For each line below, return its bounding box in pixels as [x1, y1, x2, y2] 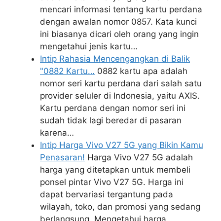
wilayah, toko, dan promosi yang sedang [40, 202, 200, 212]
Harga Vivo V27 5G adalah [85, 152, 193, 163]
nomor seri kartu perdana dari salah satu [40, 78, 202, 89]
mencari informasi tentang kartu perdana [40, 4, 202, 15]
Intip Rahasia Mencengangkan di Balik [40, 54, 190, 64]
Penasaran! [40, 152, 85, 163]
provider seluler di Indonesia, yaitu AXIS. [40, 91, 200, 101]
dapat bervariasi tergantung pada [40, 189, 173, 200]
